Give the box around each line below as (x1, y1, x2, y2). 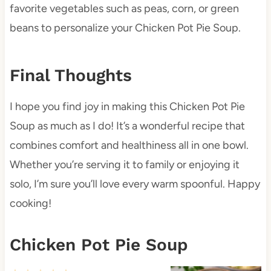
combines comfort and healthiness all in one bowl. (9, 139, 249, 152)
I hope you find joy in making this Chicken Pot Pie (9, 100, 245, 114)
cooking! (9, 197, 51, 211)
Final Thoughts (9, 65, 132, 86)
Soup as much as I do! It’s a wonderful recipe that (9, 119, 245, 133)
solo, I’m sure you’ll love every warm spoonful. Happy (9, 177, 260, 191)
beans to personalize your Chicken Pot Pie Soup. (9, 21, 241, 35)
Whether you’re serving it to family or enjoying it (9, 158, 240, 172)
